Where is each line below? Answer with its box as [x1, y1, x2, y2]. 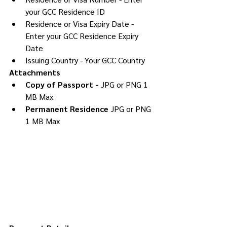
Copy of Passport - [25, 79, 101, 90]
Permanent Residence [25, 103, 110, 115]
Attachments [9, 67, 60, 78]
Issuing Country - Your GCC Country [25, 55, 145, 66]
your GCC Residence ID [25, 6, 105, 17]
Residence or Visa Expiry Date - [25, 18, 136, 29]
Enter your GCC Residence [25, 30, 118, 42]
